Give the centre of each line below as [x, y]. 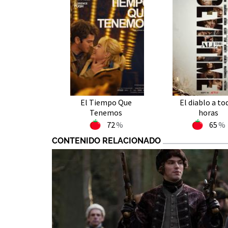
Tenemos [106, 112]
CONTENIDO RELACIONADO [106, 141]
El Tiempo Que [106, 102]
